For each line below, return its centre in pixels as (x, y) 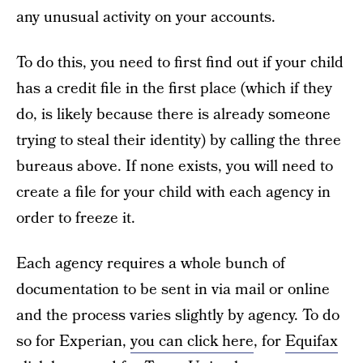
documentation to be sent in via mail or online (173, 290)
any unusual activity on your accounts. (146, 17)
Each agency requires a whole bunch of (151, 264)
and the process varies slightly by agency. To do (178, 316)
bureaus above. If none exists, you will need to (175, 167)
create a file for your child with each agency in (173, 192)
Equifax (312, 342)
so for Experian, (73, 342)
